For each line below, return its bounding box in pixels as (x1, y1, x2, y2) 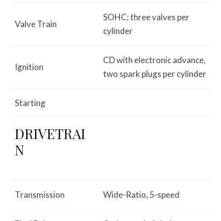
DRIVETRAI (15, 124, 85, 143)
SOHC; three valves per (103, 11, 189, 22)
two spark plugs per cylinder (103, 68, 206, 79)
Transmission (15, 189, 65, 200)
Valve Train (15, 18, 57, 29)
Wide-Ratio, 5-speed (103, 189, 180, 200)
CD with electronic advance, (103, 54, 206, 65)
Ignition (15, 61, 43, 72)
